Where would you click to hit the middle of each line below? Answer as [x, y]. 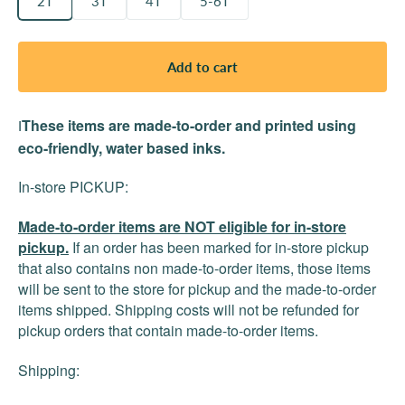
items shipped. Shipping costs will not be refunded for [188, 310]
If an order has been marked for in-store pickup [221, 247]
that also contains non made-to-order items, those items [194, 268]
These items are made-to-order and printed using [189, 125]
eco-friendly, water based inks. [122, 148]
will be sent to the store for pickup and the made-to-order [197, 289]
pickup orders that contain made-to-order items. [168, 330]
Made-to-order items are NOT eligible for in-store [182, 226]
